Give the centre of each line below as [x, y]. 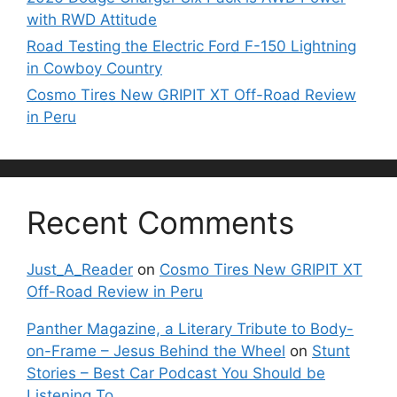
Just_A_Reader [80, 270]
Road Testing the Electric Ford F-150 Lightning [191, 47]
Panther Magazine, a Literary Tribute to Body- [190, 329]
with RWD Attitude [92, 20]
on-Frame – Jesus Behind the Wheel [156, 351]
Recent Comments [160, 223]
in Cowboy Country [94, 69]
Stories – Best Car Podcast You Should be [176, 374]
